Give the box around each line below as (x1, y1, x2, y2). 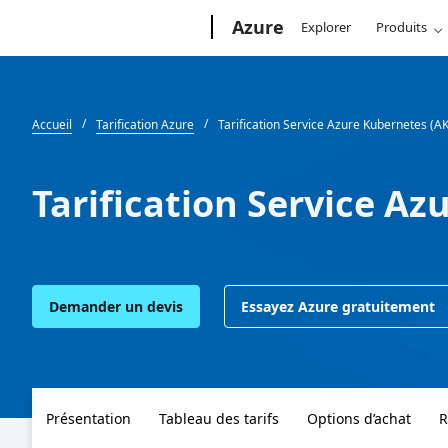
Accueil (32, 116, 72, 133)
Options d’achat (307, 409, 411, 428)
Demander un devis (49, 297, 183, 316)
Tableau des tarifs (159, 409, 279, 428)
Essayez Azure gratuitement (241, 297, 435, 316)
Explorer (301, 18, 352, 36)
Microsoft (77, 14, 135, 32)
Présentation (46, 409, 131, 428)
